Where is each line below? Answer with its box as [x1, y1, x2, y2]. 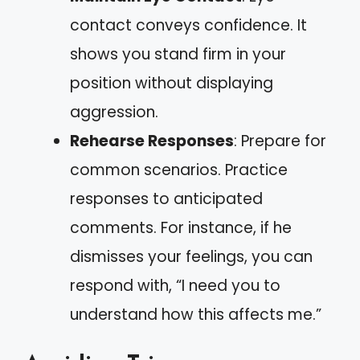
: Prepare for [234, 129, 326, 152]
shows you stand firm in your [70, 43, 286, 65]
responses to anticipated [70, 187, 263, 210]
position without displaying [70, 72, 273, 94]
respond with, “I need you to [70, 274, 280, 297]
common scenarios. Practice [70, 158, 288, 181]
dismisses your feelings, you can [70, 245, 313, 268]
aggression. [70, 100, 158, 123]
